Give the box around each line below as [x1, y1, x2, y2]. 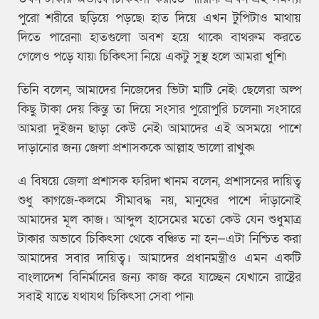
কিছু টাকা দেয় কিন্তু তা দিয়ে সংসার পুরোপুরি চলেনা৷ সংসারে [18, 100, 301, 117]
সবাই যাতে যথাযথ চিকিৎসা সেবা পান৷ [18, 288, 197, 305]
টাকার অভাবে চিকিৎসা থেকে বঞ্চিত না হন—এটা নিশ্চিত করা [18, 230, 301, 247]
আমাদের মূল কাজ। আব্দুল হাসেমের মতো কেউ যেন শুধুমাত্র [18, 211, 301, 228]
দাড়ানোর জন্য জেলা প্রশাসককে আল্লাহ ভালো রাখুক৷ [18, 139, 258, 156]
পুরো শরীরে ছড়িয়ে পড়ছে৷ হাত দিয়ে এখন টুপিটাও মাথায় [18, 9, 301, 26]
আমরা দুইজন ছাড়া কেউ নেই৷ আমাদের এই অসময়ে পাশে [18, 120, 301, 137]
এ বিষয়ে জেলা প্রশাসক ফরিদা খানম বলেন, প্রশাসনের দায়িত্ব [18, 172, 301, 189]
